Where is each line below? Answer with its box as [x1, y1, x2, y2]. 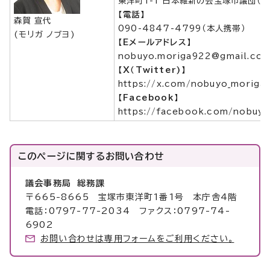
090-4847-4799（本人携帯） [118, 24, 246, 33]
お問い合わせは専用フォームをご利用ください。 [40, 234, 234, 243]
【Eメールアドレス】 [118, 38, 192, 46]
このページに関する [18, 151, 105, 161]
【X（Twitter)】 [118, 66, 187, 74]
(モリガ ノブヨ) [14, 30, 75, 39]
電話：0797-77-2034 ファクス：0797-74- [25, 207, 230, 215]
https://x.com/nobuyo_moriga [118, 80, 266, 88]
